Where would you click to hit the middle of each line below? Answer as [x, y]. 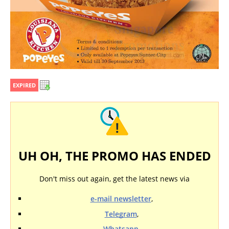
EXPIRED [24, 85]
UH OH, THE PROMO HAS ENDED [114, 156]
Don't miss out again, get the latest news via [114, 179]
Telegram [121, 214]
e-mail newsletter [121, 199]
